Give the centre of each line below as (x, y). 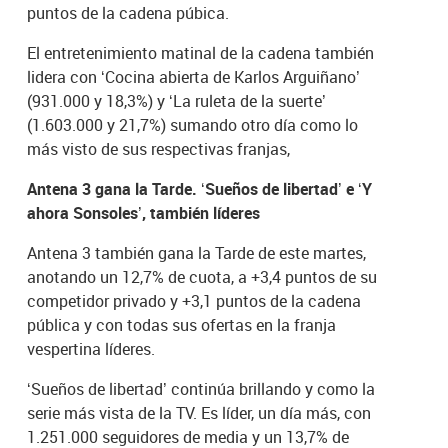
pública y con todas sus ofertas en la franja (182, 324)
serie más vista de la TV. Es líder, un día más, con (199, 412)
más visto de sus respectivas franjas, (159, 148)
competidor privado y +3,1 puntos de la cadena (194, 300)
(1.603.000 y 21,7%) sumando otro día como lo (193, 124)
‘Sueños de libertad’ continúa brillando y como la (201, 388)
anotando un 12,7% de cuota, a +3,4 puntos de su (202, 276)
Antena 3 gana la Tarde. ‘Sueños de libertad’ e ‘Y (200, 188)
